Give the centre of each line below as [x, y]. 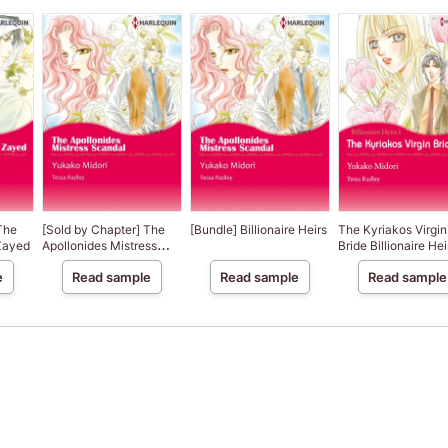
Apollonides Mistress [99, 246]
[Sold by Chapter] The [103, 230]
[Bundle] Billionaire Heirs [258, 230]
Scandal [64, 262]
